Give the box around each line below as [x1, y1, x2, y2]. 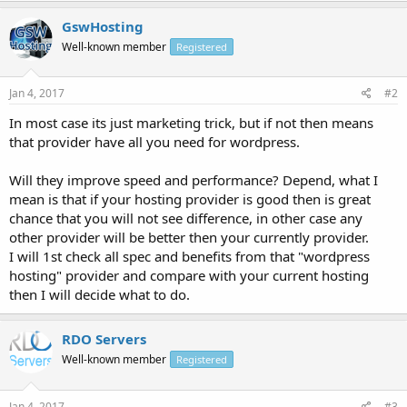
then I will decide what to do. [9, 285, 190, 303]
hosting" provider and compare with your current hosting [9, 266, 369, 284]
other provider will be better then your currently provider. [9, 228, 369, 246]
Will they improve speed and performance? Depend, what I [9, 171, 378, 189]
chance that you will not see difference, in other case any [9, 209, 362, 227]
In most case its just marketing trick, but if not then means [9, 114, 373, 132]
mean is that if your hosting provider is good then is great [9, 190, 371, 208]
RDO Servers [62, 330, 146, 348]
